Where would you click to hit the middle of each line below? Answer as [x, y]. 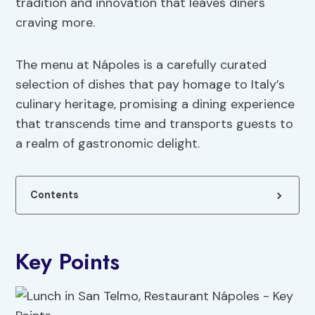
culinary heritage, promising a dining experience [155, 104]
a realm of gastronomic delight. [108, 144]
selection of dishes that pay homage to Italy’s [150, 85]
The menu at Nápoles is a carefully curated [141, 65]
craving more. [56, 23]
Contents [55, 195]
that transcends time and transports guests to [155, 124]
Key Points [68, 262]
